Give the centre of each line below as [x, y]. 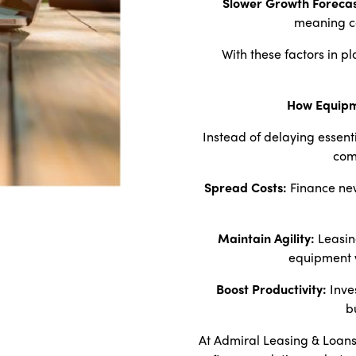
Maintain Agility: [266, 238]
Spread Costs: [246, 187]
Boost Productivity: [273, 288]
